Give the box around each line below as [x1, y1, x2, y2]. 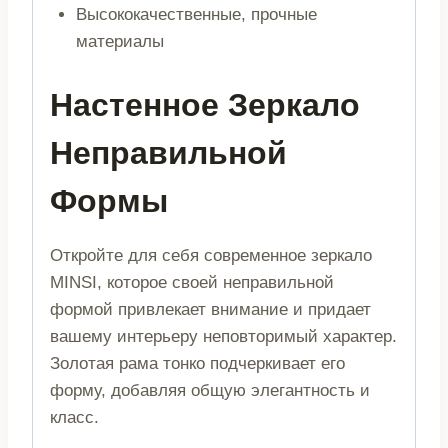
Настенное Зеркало [50, 86, 360, 123]
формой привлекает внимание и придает [50, 299, 371, 319]
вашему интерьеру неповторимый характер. [50, 326, 397, 346]
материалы [75, 32, 164, 52]
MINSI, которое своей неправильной [50, 272, 334, 292]
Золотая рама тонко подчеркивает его [50, 353, 345, 373]
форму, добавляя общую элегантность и [50, 380, 370, 400]
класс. [50, 407, 99, 427]
